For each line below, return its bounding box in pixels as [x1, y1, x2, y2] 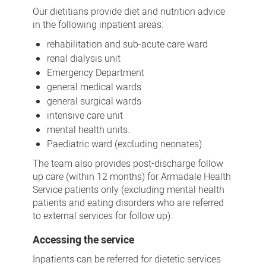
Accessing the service [32, 232, 134, 248]
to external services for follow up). [32, 208, 173, 223]
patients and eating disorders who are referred [32, 195, 224, 210]
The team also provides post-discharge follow [32, 156, 223, 171]
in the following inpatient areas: [32, 17, 163, 32]
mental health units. [46, 122, 130, 137]
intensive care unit [46, 108, 123, 123]
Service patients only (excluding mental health [32, 182, 224, 197]
